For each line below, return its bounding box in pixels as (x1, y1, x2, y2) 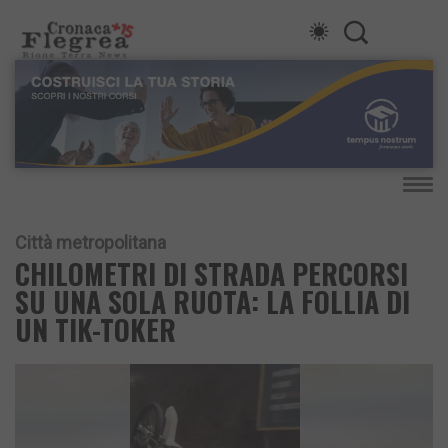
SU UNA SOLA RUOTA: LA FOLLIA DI (15, 281, 410, 323)
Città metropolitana (15, 232, 166, 254)
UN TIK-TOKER (15, 309, 176, 351)
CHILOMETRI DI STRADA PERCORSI (15, 253, 408, 295)
